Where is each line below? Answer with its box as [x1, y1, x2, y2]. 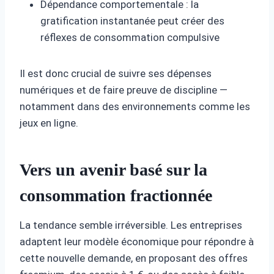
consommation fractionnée [20, 185, 212, 205]
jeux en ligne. [20, 116, 78, 129]
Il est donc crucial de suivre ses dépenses [20, 67, 212, 80]
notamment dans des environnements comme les [20, 100, 250, 113]
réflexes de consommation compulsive [40, 31, 220, 43]
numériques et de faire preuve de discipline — [20, 83, 228, 96]
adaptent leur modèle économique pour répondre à [20, 235, 254, 248]
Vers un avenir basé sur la [20, 160, 207, 179]
